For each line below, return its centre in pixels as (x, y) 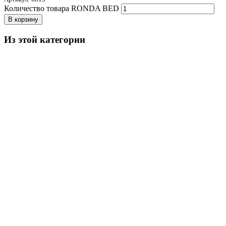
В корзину (23, 19)
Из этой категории (45, 39)
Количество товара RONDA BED (62, 8)
